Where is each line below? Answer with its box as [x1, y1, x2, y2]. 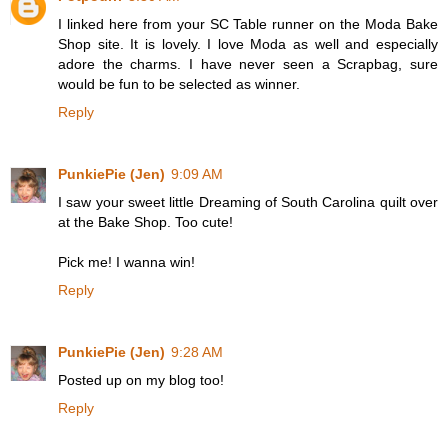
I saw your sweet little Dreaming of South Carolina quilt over [58, 194, 438, 211]
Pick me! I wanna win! [58, 254, 195, 271]
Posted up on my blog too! [58, 372, 224, 389]
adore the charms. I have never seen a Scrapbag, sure [58, 56, 438, 73]
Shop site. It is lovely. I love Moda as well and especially [58, 36, 438, 53]
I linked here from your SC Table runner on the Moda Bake [58, 16, 438, 33]
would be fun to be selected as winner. [58, 76, 300, 93]
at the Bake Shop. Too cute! [58, 214, 233, 231]
